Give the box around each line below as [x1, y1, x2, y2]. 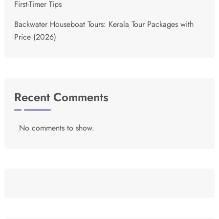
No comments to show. [19, 122, 94, 134]
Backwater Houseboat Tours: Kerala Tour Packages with [14, 18, 194, 30]
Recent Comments [14, 88, 109, 106]
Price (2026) [14, 31, 56, 43]
